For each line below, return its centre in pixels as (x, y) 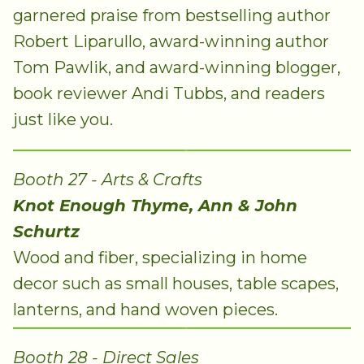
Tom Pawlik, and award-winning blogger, (177, 67)
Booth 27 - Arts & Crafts (108, 180)
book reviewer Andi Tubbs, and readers (169, 93)
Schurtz (46, 232)
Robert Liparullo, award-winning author (171, 41)
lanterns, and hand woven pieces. (145, 310)
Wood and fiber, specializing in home (160, 258)
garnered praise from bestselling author (172, 15)
